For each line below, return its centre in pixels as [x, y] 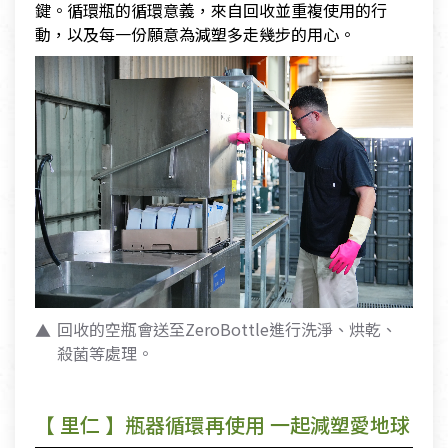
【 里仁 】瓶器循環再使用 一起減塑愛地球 [222, 424]
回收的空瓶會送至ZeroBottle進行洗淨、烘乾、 [227, 329]
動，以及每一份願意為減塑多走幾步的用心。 [195, 33]
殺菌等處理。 [105, 353]
